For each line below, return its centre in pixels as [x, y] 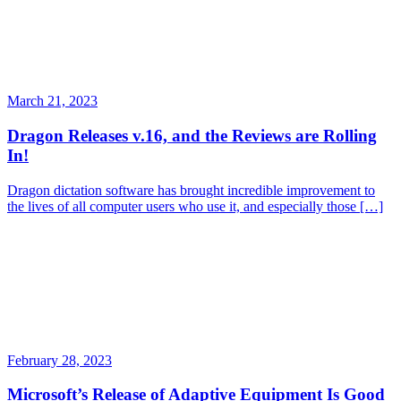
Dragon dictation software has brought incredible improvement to [191, 190]
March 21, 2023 [52, 101]
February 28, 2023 [60, 360]
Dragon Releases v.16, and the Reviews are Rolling [192, 135]
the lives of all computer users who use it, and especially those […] [195, 206]
